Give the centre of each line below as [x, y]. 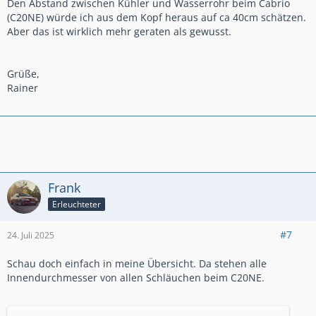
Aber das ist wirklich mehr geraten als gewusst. [119, 31]
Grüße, [23, 73]
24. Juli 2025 [31, 235]
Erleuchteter [77, 204]
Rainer [23, 87]
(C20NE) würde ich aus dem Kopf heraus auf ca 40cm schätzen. [157, 17]
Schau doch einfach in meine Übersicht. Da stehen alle [137, 263]
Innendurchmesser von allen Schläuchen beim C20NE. [136, 277]
